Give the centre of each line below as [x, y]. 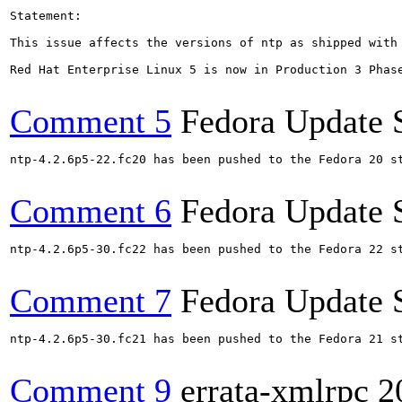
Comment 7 [91, 301]
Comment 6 [91, 211]
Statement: [46, 16]
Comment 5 [91, 121]
